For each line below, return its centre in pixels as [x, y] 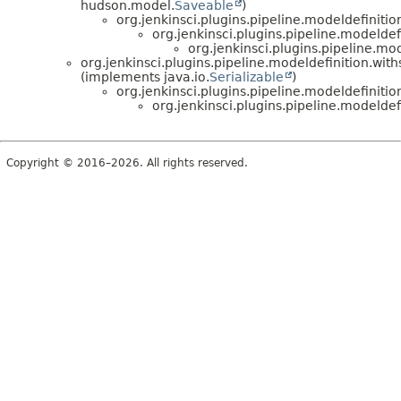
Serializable [247, 77]
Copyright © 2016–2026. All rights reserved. [127, 162]
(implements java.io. [145, 77]
